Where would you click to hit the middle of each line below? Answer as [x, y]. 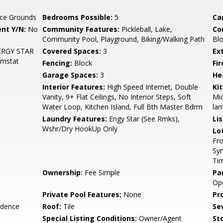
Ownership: [63, 172]
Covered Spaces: [72, 51]
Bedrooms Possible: [78, 17]
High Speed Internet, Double [152, 87]
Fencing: [57, 63]
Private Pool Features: [82, 194]
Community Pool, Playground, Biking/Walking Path [124, 39]
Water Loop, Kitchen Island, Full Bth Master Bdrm [123, 107]
